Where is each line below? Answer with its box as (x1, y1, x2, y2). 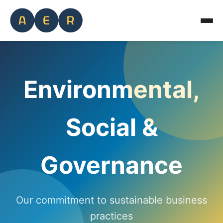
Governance (40, 150, 183, 180)
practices (90, 210, 133, 222)
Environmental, (23, 75, 200, 104)
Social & (65, 112, 158, 142)
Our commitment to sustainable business (16, 194, 207, 206)
